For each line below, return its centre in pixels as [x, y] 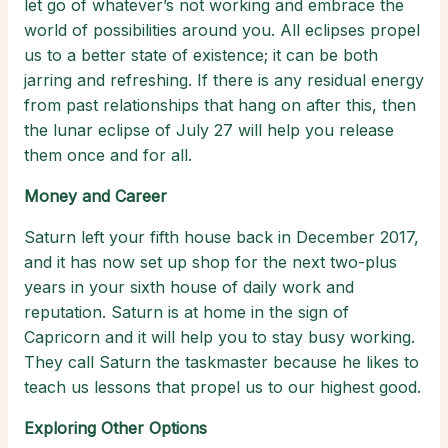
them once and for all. [108, 155]
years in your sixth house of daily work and [189, 287]
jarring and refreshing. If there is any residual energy [224, 80]
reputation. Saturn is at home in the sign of [186, 312]
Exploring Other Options [115, 428]
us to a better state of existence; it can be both [201, 55]
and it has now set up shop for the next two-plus [210, 262]
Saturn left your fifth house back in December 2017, [221, 237]
